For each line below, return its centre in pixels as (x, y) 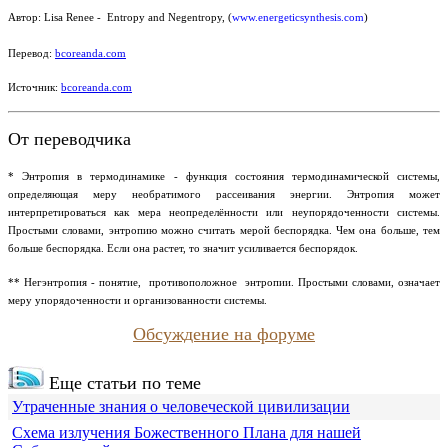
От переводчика (69, 139)
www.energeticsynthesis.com (298, 17)
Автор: (26, 17)
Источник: (34, 87)
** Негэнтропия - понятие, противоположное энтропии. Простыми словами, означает (224, 282)
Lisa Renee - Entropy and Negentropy (133, 17)
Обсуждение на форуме (224, 334)
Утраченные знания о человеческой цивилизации (181, 407)
